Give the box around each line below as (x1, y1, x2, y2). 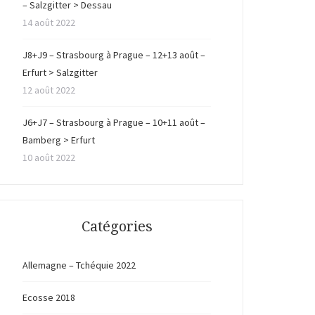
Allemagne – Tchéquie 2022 (22, 259, 136, 271)
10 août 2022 (22, 151, 75, 164)
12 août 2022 (22, 84, 75, 96)
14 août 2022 (22, 16, 75, 29)
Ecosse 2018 (22, 291, 75, 304)
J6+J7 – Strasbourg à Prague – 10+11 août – (22, 116, 205, 129)
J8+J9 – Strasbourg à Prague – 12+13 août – (22, 49, 205, 61)
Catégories (81, 218, 153, 235)
